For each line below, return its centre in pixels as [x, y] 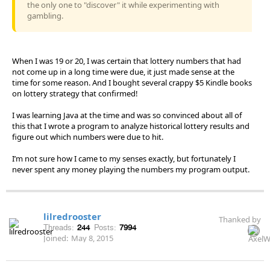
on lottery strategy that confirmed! [75, 93]
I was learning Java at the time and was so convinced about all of [127, 115]
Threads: [59, 227]
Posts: [105, 227]
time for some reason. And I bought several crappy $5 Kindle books [132, 82]
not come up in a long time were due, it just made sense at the [123, 71]
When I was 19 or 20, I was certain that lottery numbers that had [127, 61]
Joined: [56, 238]
